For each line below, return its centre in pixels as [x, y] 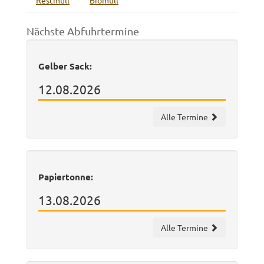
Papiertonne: [66, 177]
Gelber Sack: [65, 66]
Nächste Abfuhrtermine [83, 31]
